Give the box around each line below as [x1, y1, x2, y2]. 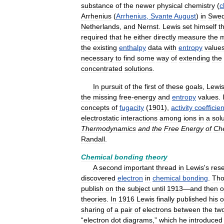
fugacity [119, 103, 144, 111]
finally [156, 195, 174, 203]
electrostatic [81, 114, 119, 122]
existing [93, 43, 117, 51]
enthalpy [119, 43, 146, 51]
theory [145, 153, 167, 161]
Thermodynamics [81, 124, 136, 132]
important [124, 163, 154, 171]
